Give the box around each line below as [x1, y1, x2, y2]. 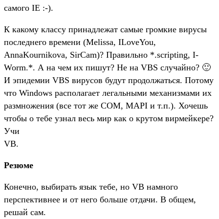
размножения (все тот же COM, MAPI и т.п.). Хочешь [4, 100, 208, 110]
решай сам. [4, 207, 46, 217]
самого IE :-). [4, 2, 53, 13]
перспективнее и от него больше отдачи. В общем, [4, 194, 196, 204]
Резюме [4, 160, 33, 170]
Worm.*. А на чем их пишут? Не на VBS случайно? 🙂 [4, 62, 211, 72]
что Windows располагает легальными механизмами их [4, 88, 212, 98]
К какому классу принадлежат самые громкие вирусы [4, 24, 207, 34]
